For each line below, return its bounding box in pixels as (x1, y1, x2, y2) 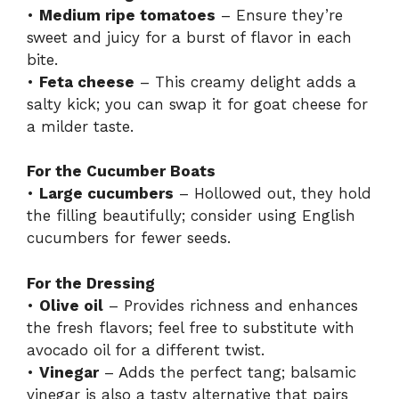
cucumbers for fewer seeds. (27, 229, 231, 248)
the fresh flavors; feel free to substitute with (27, 318, 354, 337)
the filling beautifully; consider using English (27, 207, 355, 225)
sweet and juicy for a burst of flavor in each (27, 28, 352, 46)
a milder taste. (27, 117, 134, 135)
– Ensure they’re (216, 5, 343, 24)
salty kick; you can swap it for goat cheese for (27, 94, 368, 113)
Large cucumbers (39, 184, 174, 203)
